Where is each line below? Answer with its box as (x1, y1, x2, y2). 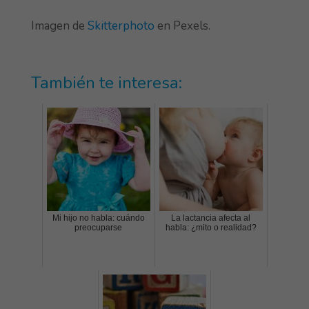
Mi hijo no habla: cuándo (52, 213, 145, 223)
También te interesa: (30, 72, 182, 94)
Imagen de (30, 18, 88, 34)
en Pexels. (154, 18, 210, 34)
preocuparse (74, 223, 123, 233)
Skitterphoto (87, 18, 154, 34)
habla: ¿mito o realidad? (165, 223, 257, 233)
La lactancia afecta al (171, 213, 251, 223)
